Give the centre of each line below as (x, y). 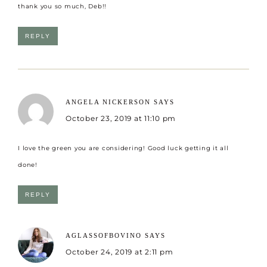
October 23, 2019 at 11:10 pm (121, 118)
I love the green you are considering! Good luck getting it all (123, 148)
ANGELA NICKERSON (108, 102)
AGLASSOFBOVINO (104, 235)
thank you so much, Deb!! (62, 6)
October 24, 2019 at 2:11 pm (119, 252)
